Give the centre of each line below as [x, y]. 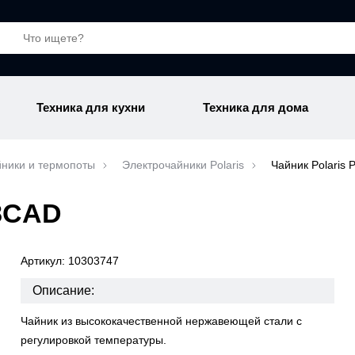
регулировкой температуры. [93, 340]
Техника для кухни [91, 107]
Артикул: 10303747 [69, 261]
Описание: [63, 290]
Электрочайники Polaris [183, 165]
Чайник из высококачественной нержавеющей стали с [161, 321]
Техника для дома [255, 107]
